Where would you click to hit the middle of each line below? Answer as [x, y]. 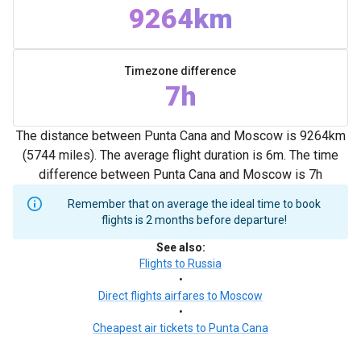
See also [179, 247]
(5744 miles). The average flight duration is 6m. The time [180, 155]
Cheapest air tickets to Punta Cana [180, 328]
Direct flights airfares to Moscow [180, 296]
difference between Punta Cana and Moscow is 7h [180, 174]
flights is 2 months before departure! [194, 220]
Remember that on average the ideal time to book [194, 204]
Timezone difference [180, 71]
